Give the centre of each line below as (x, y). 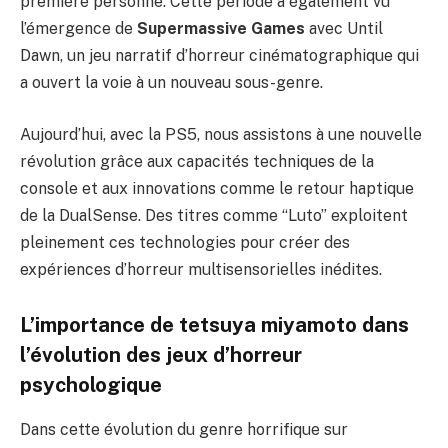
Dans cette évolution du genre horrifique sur (184, 429)
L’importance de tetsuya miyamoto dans (214, 325)
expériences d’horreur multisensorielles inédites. (201, 269)
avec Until (344, 28)
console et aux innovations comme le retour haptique (217, 188)
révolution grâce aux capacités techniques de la (197, 161)
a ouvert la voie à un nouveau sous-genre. (171, 82)
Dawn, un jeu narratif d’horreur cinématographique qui (219, 55)
